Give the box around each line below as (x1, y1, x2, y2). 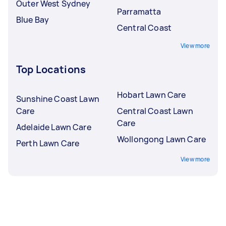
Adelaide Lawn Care (16, 121, 91, 133)
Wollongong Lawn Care (117, 133, 206, 145)
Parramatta (117, 6, 161, 17)
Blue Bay (16, 14, 49, 25)
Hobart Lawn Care (117, 89, 186, 100)
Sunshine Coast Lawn (16, 93, 99, 104)
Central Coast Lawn (117, 105, 193, 117)
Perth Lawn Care (16, 137, 80, 149)
